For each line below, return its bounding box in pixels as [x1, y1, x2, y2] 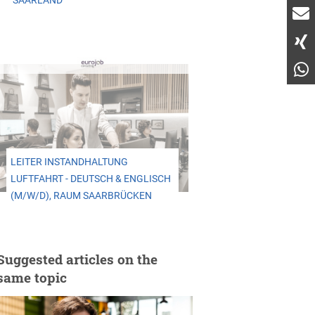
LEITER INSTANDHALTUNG [10, 155, 128, 168]
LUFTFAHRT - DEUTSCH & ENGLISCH [10, 172, 171, 185]
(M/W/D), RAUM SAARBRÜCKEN [10, 189, 152, 202]
